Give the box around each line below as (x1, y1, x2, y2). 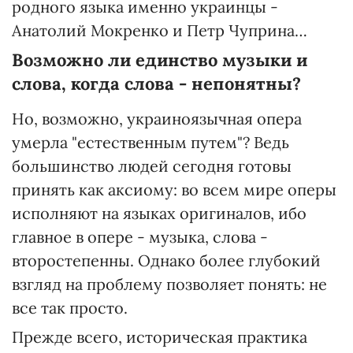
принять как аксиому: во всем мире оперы (12, 180, 336, 199)
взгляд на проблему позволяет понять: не (12, 274, 327, 294)
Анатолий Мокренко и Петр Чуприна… (12, 20, 307, 40)
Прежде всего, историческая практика (12, 327, 307, 347)
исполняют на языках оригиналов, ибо (12, 203, 307, 223)
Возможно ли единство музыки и (12, 49, 307, 71)
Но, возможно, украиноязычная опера (12, 109, 302, 128)
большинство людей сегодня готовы (12, 156, 292, 176)
